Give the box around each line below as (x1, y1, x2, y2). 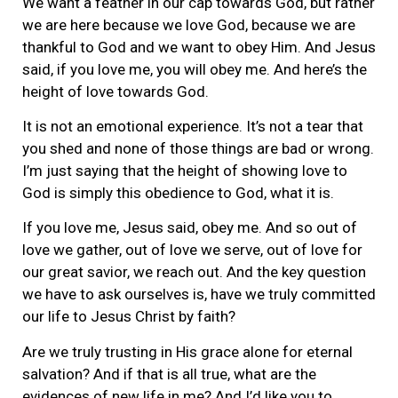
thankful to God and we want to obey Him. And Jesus (22, 37, 376, 56)
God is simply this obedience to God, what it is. (22, 183, 334, 202)
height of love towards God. (22, 82, 209, 100)
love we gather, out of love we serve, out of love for (22, 241, 362, 259)
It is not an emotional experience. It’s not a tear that (22, 116, 363, 135)
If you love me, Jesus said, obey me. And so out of (22, 219, 357, 237)
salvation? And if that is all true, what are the (22, 364, 316, 383)
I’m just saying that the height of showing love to (22, 161, 347, 179)
